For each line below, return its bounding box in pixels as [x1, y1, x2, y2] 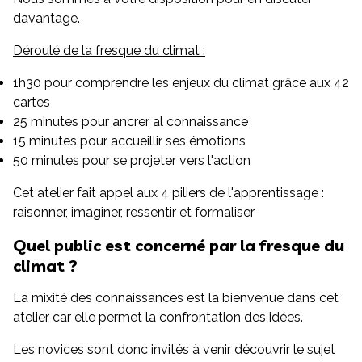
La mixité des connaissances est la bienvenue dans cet [13, 290, 339, 305]
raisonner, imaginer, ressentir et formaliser [13, 204, 255, 220]
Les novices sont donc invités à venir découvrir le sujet [13, 342, 335, 357]
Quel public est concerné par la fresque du [13, 235, 344, 255]
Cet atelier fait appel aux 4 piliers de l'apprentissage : [13, 185, 324, 200]
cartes [13, 95, 50, 110]
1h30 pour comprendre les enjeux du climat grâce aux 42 [13, 75, 349, 90]
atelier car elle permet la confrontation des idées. [13, 309, 303, 325]
